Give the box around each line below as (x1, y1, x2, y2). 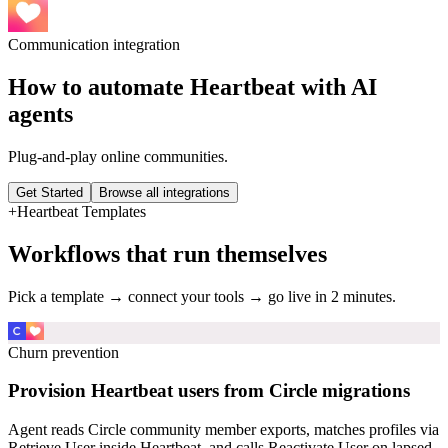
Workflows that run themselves (8, 240, 327, 267)
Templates (78, 202, 146, 220)
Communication (8, 36, 109, 53)
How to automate (8, 73, 190, 100)
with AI (295, 73, 377, 100)
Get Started (16, 184, 83, 200)
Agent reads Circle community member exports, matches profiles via (8, 421, 439, 439)
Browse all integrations (99, 184, 230, 200)
